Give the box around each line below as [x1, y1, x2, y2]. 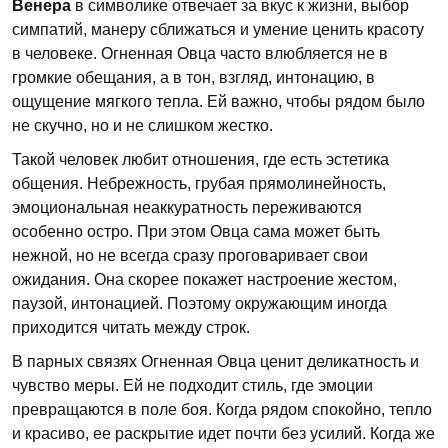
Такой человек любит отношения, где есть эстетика [12, 151, 389, 168]
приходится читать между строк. [12, 319, 250, 336]
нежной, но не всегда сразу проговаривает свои [12, 247, 368, 264]
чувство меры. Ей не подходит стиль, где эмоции [12, 377, 373, 394]
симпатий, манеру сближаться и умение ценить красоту [12, 21, 424, 38]
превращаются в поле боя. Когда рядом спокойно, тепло [12, 401, 432, 418]
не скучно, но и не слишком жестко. [12, 117, 273, 134]
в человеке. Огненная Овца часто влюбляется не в [12, 45, 388, 62]
